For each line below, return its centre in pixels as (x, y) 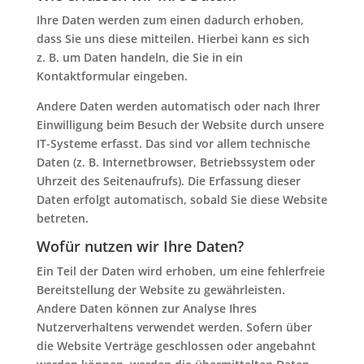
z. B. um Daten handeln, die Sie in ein (139, 57)
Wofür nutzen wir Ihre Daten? (140, 246)
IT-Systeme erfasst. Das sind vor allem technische (173, 143)
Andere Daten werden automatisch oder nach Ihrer (178, 106)
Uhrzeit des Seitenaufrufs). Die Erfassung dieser (168, 181)
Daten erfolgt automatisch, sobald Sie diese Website (182, 199)
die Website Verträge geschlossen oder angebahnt (176, 346)
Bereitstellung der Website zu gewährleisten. (160, 290)
